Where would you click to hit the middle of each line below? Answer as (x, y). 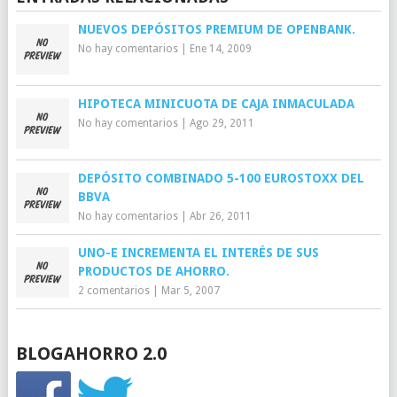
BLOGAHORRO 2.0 (91, 354)
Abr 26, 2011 (220, 216)
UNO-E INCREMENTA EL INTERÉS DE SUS (198, 253)
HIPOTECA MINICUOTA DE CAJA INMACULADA (216, 104)
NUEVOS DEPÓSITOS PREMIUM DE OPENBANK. (216, 29)
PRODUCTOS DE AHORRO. (153, 271)
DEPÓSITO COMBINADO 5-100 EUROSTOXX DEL (221, 178)
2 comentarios (113, 291)
